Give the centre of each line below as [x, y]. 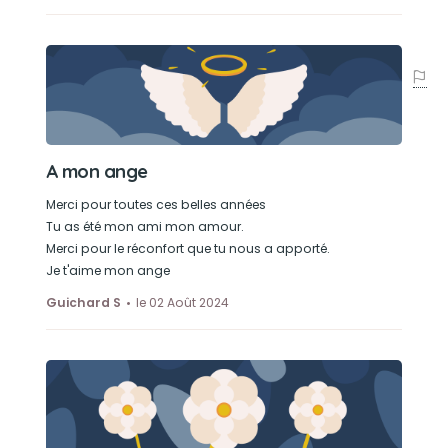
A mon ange [96, 171]
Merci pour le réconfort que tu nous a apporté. [187, 248]
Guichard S [83, 302]
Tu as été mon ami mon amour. [144, 226]
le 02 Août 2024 [182, 302]
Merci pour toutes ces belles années [155, 204]
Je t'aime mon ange [107, 270]
